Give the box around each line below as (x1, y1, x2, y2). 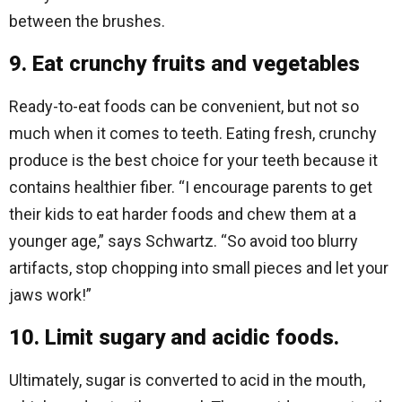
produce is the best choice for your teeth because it (9, 151, 378, 170)
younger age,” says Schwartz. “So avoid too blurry (9, 232, 358, 250)
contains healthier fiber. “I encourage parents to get (9, 178, 372, 197)
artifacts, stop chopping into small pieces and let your (9, 258, 389, 277)
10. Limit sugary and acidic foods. (9, 325, 339, 350)
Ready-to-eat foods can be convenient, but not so (9, 97, 359, 116)
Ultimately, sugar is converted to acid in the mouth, (9, 371, 365, 389)
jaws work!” (9, 285, 92, 304)
